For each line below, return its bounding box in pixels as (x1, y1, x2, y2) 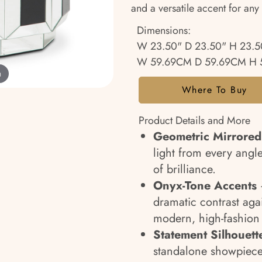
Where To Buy (181, 83, 247, 96)
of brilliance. (153, 161, 216, 178)
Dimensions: (137, 23, 191, 38)
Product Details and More (139, 113, 250, 128)
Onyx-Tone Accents (153, 177, 257, 194)
